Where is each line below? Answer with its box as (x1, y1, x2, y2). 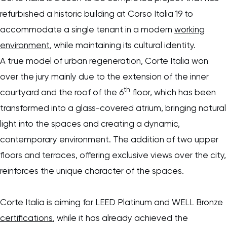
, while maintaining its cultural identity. (50, 40, 196, 50)
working (174, 24, 205, 34)
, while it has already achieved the (53, 212, 188, 223)
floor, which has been (130, 87, 216, 97)
